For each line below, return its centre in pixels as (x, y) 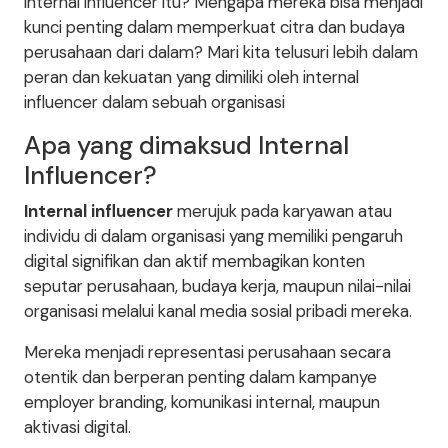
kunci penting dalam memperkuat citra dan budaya (214, 27)
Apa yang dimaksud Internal (186, 145)
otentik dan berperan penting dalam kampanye (200, 377)
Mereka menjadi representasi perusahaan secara (207, 352)
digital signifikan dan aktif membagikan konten (194, 261)
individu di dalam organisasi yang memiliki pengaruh (213, 236)
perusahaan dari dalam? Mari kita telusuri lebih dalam (221, 52)
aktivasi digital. (77, 427)
